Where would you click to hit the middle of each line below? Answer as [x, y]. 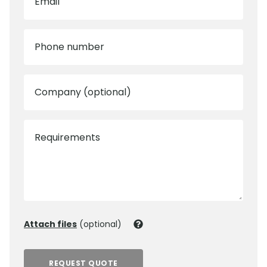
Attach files [50, 224]
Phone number [69, 47]
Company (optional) [83, 92]
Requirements [67, 138]
